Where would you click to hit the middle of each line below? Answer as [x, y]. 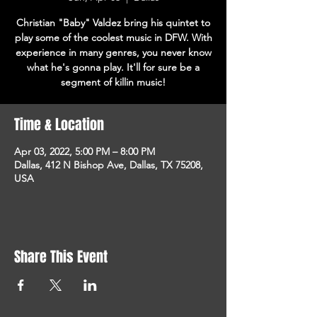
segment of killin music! [113, 82]
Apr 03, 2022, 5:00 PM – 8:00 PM [85, 151]
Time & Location [59, 125]
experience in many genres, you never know [113, 52]
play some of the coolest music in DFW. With [113, 38]
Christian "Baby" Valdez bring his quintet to [113, 23]
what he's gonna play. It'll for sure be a [113, 67]
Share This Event [61, 257]
